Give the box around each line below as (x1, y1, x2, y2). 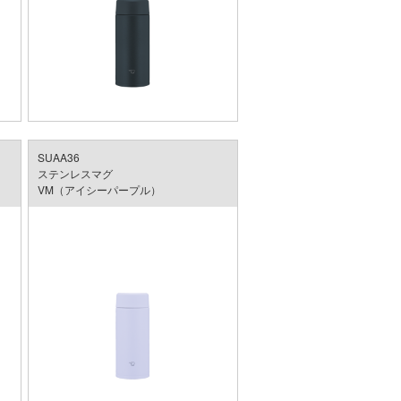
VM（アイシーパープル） (37, 182, 161, 198)
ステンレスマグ (37, 166, 113, 182)
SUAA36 (37, 149, 80, 166)
